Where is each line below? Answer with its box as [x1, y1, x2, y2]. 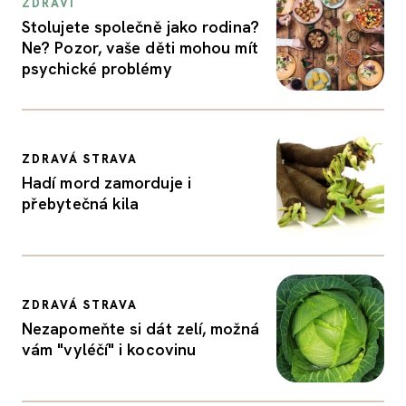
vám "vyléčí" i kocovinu [22, 339, 197, 360]
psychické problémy [22, 57, 172, 79]
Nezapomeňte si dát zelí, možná [22, 318, 259, 339]
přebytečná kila [22, 193, 140, 214]
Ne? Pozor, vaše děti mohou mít [22, 36, 258, 58]
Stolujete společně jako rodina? [22, 15, 259, 37]
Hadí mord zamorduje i [22, 172, 191, 193]
